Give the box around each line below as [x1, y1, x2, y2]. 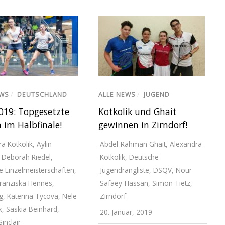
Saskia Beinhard [6, 204, 57, 214]
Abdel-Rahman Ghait [99, 139, 166, 149]
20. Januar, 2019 [99, 207, 152, 217]
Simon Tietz [152, 178, 190, 188]
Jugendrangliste [99, 165, 149, 175]
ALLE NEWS [98, 90, 136, 99]
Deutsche [129, 152, 159, 162]
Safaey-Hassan [99, 178, 148, 188]
